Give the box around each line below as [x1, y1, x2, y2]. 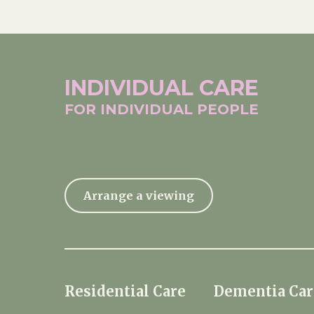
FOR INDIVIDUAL [64, 101, 197, 118]
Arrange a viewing [83, 189, 194, 203]
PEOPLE [197, 101, 259, 118]
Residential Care [64, 282, 186, 300]
